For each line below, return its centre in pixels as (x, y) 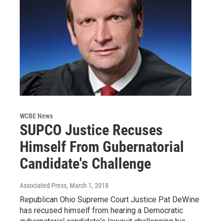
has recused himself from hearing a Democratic (101, 210)
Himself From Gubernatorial (102, 147)
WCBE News (36, 116)
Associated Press (43, 185)
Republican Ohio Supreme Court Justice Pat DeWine (110, 199)
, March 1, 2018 (88, 185)
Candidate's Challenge (85, 163)
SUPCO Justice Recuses (91, 130)
